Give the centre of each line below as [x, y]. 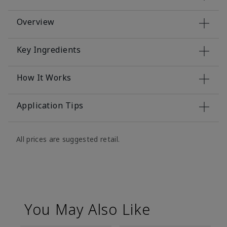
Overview [36, 22]
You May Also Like [88, 209]
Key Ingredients [49, 50]
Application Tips [50, 106]
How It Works [44, 78]
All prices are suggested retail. [68, 139]
